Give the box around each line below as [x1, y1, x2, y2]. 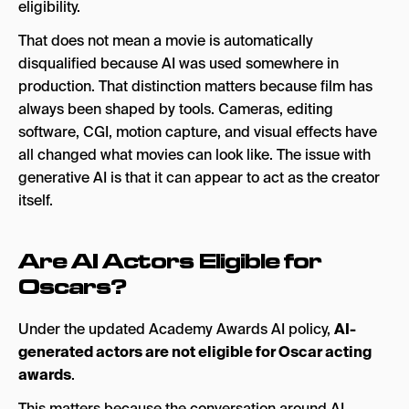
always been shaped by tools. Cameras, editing [18, 100, 333, 119]
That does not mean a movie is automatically [18, 31, 313, 50]
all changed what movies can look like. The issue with [18, 145, 371, 164]
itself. [18, 191, 53, 210]
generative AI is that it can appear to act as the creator [18, 168, 380, 187]
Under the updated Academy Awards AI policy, [18, 320, 334, 339]
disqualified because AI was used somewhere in [18, 54, 339, 73]
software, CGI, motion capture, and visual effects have [18, 122, 377, 142]
